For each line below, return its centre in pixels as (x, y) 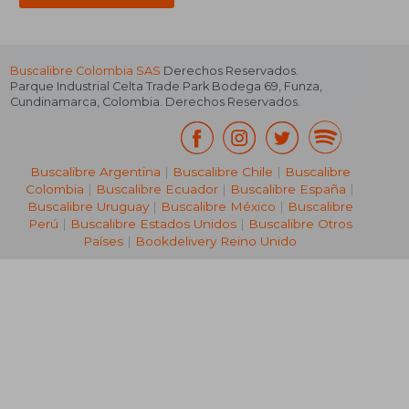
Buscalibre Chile (222, 172)
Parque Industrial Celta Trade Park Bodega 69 (145, 87)
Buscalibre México (218, 207)
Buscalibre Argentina (95, 172)
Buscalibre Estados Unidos (153, 224)
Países (103, 241)
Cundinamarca (54, 102)
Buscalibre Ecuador (157, 189)
